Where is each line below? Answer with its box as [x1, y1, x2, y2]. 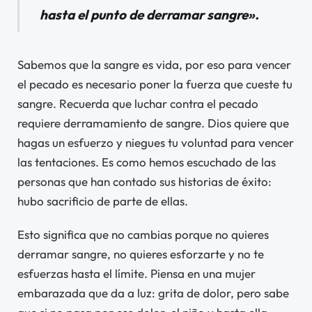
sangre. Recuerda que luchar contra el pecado [17, 95, 258, 111]
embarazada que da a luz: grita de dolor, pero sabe [17, 285, 289, 300]
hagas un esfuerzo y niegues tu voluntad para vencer [17, 134, 294, 150]
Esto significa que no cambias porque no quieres [17, 226, 269, 242]
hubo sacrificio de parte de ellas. [17, 193, 188, 208]
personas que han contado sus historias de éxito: [17, 173, 272, 189]
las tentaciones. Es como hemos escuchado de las [17, 154, 276, 169]
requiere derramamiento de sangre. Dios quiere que [17, 115, 289, 130]
